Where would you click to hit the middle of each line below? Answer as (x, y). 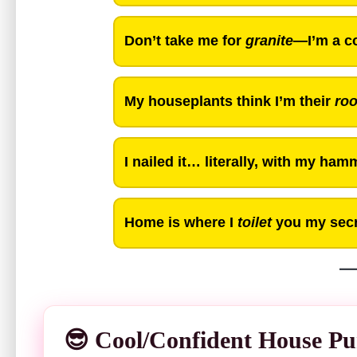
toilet (255, 223)
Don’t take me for (185, 41)
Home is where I (181, 223)
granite (269, 41)
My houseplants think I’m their (229, 102)
